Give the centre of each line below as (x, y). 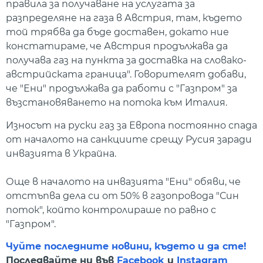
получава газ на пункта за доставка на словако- (126, 60)
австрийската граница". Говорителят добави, (126, 75)
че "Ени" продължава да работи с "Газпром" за (122, 89)
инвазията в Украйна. (61, 153)
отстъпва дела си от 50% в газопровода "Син (122, 195)
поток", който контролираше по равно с (111, 210)
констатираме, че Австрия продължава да (117, 46)
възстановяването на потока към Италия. (117, 103)
